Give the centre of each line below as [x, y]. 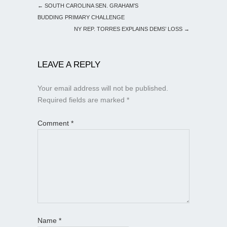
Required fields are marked [82, 100]
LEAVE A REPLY [69, 65]
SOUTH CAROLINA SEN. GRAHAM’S [91, 6]
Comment [54, 123]
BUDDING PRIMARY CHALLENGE [81, 17]
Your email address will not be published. [103, 88]
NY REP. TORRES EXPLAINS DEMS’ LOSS [129, 29]
